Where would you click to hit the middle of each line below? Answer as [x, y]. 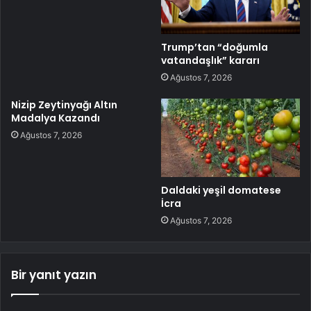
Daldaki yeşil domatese [221, 191]
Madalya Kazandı [56, 118]
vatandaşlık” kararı [210, 61]
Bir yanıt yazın [54, 275]
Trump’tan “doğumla [215, 48]
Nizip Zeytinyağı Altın [64, 105]
